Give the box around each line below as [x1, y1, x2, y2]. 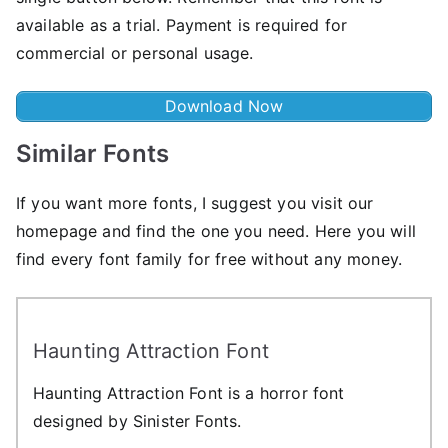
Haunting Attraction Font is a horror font [33, 382, 345, 403]
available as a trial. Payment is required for [16, 14, 348, 35]
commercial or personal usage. [16, 42, 259, 63]
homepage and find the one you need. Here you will [16, 220, 416, 241]
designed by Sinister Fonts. [33, 410, 242, 431]
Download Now [164, 95, 284, 116]
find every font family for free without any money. [16, 248, 403, 269]
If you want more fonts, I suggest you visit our [16, 192, 374, 213]
